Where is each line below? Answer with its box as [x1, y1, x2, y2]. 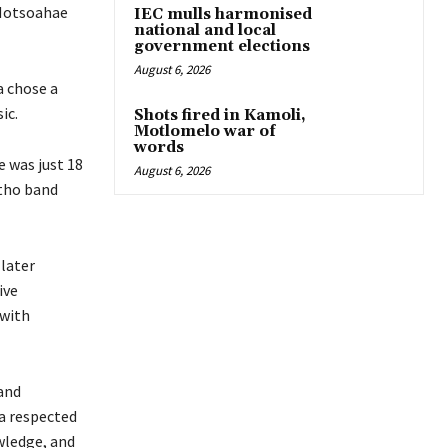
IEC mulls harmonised [134, 4, 312, 24]
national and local [134, 20, 276, 40]
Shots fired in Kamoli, [134, 105, 306, 125]
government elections [134, 36, 310, 56]
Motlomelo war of [134, 121, 276, 141]
